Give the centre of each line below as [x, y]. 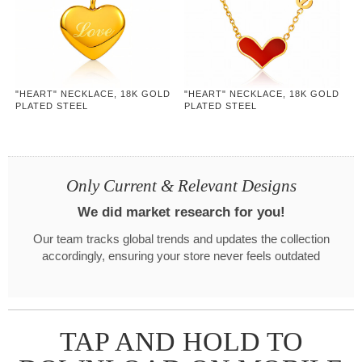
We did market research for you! [181, 213]
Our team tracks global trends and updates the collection [181, 240]
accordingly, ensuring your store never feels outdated [181, 257]
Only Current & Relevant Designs [181, 186]
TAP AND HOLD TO [181, 342]
